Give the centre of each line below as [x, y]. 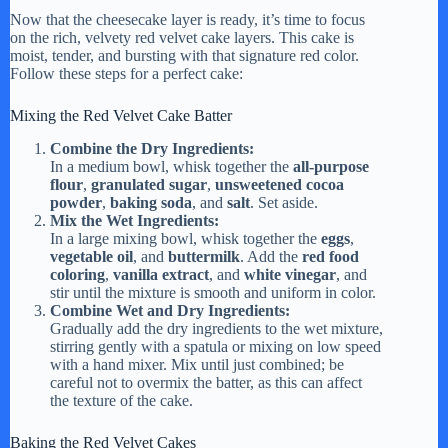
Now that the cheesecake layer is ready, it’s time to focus [187, 20]
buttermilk [204, 256]
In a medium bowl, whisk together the [171, 166]
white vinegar [290, 274]
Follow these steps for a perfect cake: [126, 74]
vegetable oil [91, 256]
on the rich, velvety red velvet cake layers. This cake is [182, 38]
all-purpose [331, 166]
